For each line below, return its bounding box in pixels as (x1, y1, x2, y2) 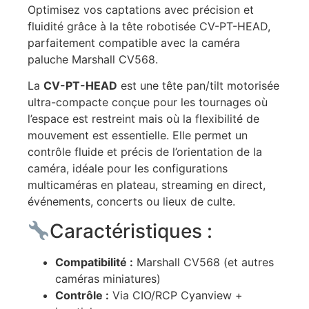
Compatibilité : (55, 255, 133, 269)
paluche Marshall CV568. (28, 52, 158, 66)
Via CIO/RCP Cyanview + (109, 288, 243, 302)
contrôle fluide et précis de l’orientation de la (28, 145, 262, 159)
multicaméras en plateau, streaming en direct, (28, 178, 266, 192)
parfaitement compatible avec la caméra (28, 35, 240, 50)
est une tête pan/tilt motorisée (117, 79, 279, 93)
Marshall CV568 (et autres (133, 255, 274, 269)
